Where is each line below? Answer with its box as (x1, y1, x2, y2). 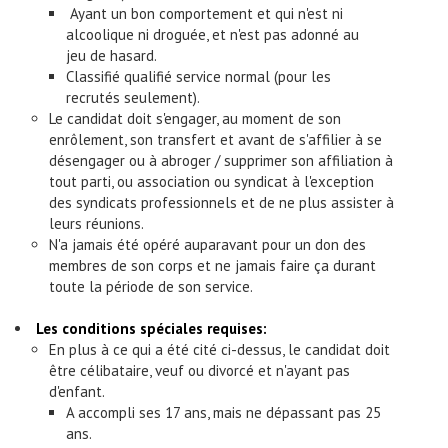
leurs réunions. (49, 213, 147, 233)
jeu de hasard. (66, 45, 157, 65)
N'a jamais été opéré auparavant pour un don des (49, 234, 366, 254)
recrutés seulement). (66, 87, 200, 107)
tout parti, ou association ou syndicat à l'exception (49, 171, 374, 191)
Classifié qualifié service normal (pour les (66, 66, 331, 86)
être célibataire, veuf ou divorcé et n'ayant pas (49, 360, 350, 380)
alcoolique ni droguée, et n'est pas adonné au (66, 24, 359, 44)
